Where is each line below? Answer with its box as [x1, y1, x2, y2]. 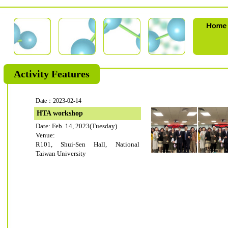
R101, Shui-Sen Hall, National [35, 140, 139, 148]
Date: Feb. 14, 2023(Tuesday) [35, 122, 117, 130]
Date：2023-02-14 [35, 97, 81, 104]
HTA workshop [36, 109, 83, 117]
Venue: [35, 131, 55, 139]
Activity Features [13, 68, 90, 79]
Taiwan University [35, 150, 86, 157]
